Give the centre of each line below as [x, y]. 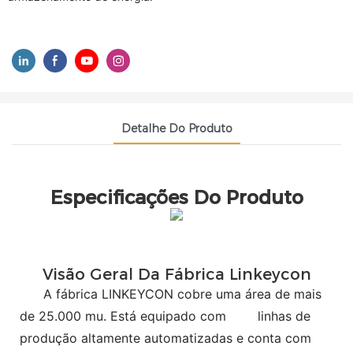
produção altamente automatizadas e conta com [165, 338]
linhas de [282, 316]
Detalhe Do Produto [176, 128]
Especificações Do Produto [176, 197]
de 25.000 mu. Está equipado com [129, 316]
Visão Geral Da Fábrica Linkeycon [176, 275]
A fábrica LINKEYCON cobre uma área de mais [171, 294]
